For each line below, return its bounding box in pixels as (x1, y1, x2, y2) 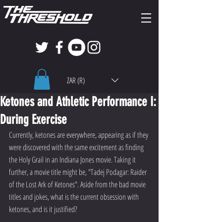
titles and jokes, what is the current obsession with (9, 191, 140, 202)
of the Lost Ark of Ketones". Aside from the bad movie (9, 178, 147, 190)
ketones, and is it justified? (9, 203, 77, 215)
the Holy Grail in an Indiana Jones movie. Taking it (9, 154, 137, 165)
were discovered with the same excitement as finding (9, 141, 145, 153)
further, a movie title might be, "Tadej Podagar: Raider (9, 166, 148, 177)
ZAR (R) (67, 74, 85, 86)
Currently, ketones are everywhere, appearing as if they (9, 129, 150, 140)
